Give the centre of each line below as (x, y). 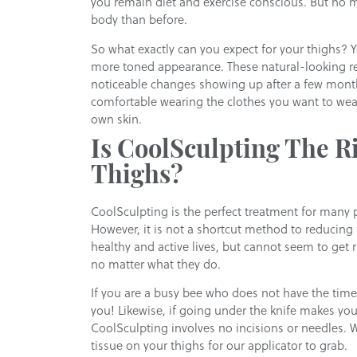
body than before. (139, 19)
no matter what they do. (156, 263)
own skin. (117, 118)
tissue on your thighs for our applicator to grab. (220, 345)
